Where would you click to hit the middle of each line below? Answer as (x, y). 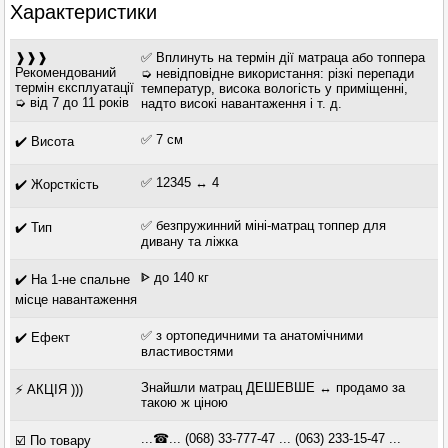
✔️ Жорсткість (57, 185)
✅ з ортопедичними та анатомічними (251, 336)
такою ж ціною (184, 403)
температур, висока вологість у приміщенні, (274, 89)
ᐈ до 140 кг (174, 278)
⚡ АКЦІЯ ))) (49, 390)
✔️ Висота (45, 142)
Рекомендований (66, 73)
